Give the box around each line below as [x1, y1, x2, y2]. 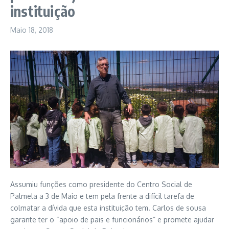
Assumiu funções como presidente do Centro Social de [10, 180, 192, 189]
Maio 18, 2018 [10, 26, 53, 35]
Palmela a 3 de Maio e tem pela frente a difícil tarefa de [10, 192, 194, 201]
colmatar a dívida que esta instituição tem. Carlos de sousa [10, 203, 206, 213]
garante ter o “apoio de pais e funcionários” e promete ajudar [10, 215, 214, 224]
